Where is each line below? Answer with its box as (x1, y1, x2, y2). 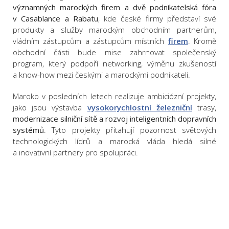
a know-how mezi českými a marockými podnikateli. (13, 70, 190, 80)
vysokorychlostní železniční (87, 102, 192, 113)
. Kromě (188, 36, 217, 47)
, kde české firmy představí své (98, 13, 216, 24)
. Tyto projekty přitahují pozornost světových (44, 125, 216, 135)
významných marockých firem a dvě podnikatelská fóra (13, 2, 216, 13)
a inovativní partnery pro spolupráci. (13, 147, 138, 158)
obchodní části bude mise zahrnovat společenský (13, 47, 216, 58)
